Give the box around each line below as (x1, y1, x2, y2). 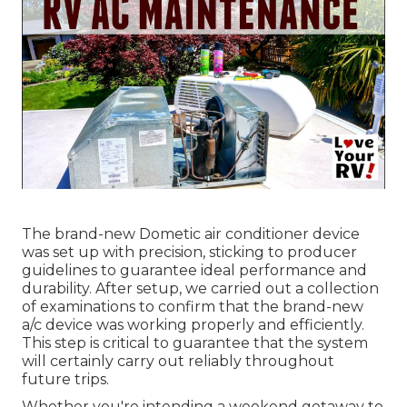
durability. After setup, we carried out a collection (22, 280, 379, 298)
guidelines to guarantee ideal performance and (22, 262, 367, 280)
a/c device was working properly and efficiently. (22, 316, 364, 334)
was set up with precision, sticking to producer (22, 243, 357, 262)
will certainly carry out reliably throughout (22, 352, 334, 371)
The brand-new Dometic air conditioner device (22, 225, 360, 243)
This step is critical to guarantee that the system (22, 334, 368, 352)
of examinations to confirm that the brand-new (22, 298, 363, 316)
